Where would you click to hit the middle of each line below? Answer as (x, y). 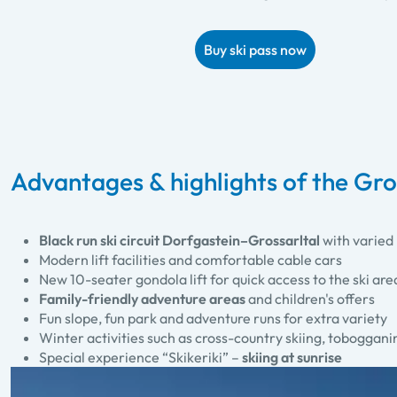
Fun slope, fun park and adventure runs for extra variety (213, 319)
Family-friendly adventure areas (142, 299)
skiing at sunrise (292, 358)
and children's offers (310, 299)
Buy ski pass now (255, 50)
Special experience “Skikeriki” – (140, 358)
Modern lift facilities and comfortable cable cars (191, 260)
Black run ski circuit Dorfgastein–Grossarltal (179, 241)
